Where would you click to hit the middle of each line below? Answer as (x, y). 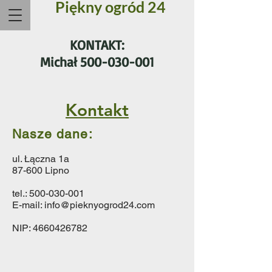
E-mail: (28, 205)
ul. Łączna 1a (41, 159)
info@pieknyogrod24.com (100, 205)
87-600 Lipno (41, 170)
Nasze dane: (53, 134)
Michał (60, 62)
